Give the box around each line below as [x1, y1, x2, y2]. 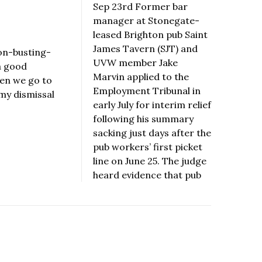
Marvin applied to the [93, 71, 189, 83]
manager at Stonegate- [93, 15, 199, 27]
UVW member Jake [93, 57, 178, 69]
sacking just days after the [93, 127, 211, 139]
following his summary [93, 113, 194, 125]
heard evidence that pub [93, 169, 201, 181]
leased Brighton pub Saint [93, 29, 208, 41]
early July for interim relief [93, 99, 211, 111]
